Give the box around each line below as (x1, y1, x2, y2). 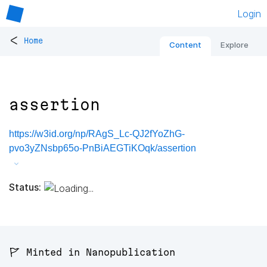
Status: (9, 181, 41, 193)
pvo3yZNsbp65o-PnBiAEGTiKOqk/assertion (9, 143, 196, 154)
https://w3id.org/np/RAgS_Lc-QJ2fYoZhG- (9, 129, 185, 139)
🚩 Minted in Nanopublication (9, 247, 175, 258)
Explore (221, 40, 249, 50)
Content (169, 40, 201, 50)
